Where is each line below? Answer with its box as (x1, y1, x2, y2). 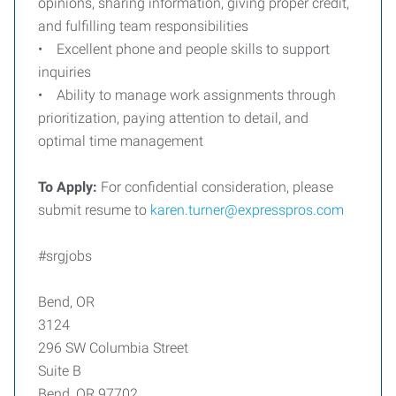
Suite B (38, 362, 81, 379)
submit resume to (38, 202, 150, 218)
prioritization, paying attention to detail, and (38, 110, 308, 126)
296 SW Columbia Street (38, 339, 188, 356)
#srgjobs (38, 247, 95, 264)
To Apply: (38, 179, 97, 195)
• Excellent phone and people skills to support (38, 41, 330, 57)
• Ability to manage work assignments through (38, 87, 336, 103)
